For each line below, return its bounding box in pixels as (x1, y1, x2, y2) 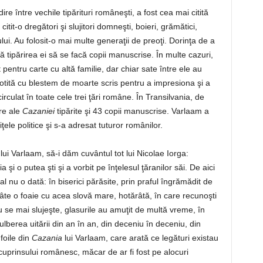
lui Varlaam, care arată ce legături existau (62, 233, 218, 243)
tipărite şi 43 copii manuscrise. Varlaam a (54, 106, 209, 116)
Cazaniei (22, 106, 55, 116)
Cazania (31, 233, 62, 243)
